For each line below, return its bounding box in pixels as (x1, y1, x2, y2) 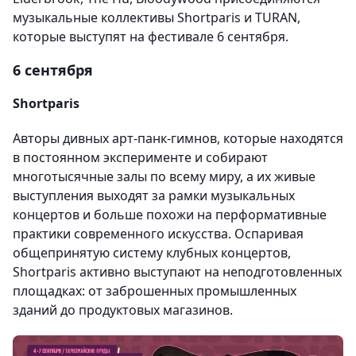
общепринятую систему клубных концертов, (13, 244, 291, 261)
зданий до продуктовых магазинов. (13, 301, 233, 319)
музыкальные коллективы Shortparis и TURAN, (13, 9, 300, 26)
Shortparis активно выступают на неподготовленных (13, 263, 342, 281)
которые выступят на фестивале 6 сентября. (13, 28, 288, 45)
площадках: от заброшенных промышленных (13, 282, 296, 300)
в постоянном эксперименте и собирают (13, 149, 268, 166)
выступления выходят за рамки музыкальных (13, 187, 295, 204)
